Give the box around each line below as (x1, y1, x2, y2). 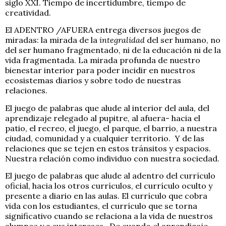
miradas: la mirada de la (5, 35, 99, 45)
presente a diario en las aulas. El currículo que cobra (5, 190, 207, 201)
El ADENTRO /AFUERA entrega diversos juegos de (5, 25, 201, 35)
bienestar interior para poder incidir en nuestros (5, 65, 195, 76)
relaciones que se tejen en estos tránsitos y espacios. (5, 143, 211, 153)
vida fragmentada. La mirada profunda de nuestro (5, 55, 200, 66)
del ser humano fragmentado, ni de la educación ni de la (5, 45, 221, 55)
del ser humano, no (145, 35, 220, 45)
